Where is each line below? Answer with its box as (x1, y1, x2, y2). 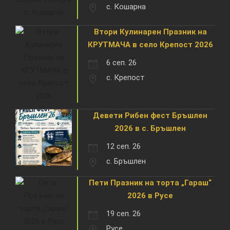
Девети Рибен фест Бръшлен (93, 110, 207, 120)
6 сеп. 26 (106, 57, 137, 67)
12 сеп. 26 (106, 141, 141, 151)
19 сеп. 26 (106, 208, 141, 218)
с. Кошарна (106, 2, 146, 11)
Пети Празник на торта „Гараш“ (89, 178, 212, 187)
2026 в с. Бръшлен (114, 123, 186, 133)
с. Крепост (106, 72, 145, 82)
